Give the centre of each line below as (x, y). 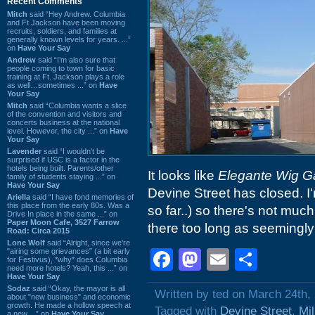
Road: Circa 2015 (38, 230)
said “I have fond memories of (82, 197)
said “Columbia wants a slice (77, 105)
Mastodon (251, 259)
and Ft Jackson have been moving (66, 22)
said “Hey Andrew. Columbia (76, 14)
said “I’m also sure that (76, 59)
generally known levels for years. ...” (69, 39)
